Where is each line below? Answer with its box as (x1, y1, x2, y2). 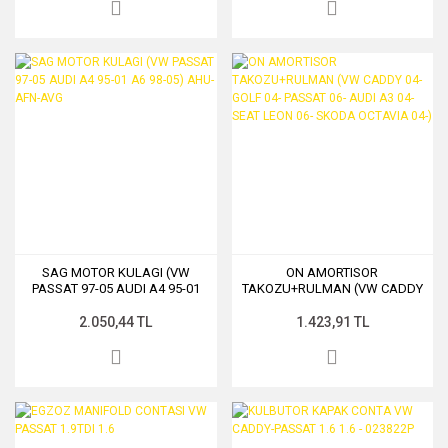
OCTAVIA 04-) (293, 329, 371, 344)
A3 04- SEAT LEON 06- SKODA (246, 313, 419, 328)
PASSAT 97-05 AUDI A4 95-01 (31, 281, 200, 296)
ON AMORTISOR (286, 265, 379, 280)
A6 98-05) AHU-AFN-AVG (43, 297, 188, 312)
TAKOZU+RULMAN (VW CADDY (241, 281, 423, 296)
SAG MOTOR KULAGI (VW (41, 265, 190, 280)
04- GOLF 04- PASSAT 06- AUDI (243, 297, 421, 312)
